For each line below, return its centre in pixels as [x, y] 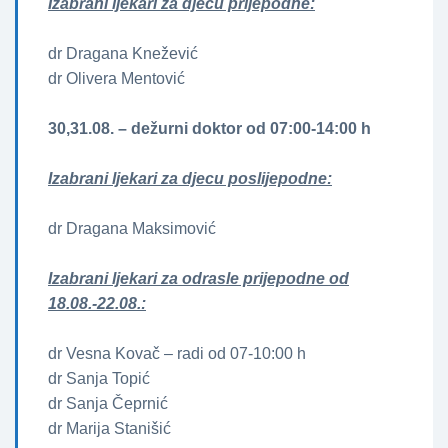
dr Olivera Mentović [116, 78]
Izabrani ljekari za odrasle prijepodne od [198, 278]
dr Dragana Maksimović [132, 228]
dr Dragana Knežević [123, 53]
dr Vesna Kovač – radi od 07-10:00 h [177, 353]
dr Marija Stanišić [109, 428]
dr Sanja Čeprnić [108, 403]
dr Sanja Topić [99, 378]
